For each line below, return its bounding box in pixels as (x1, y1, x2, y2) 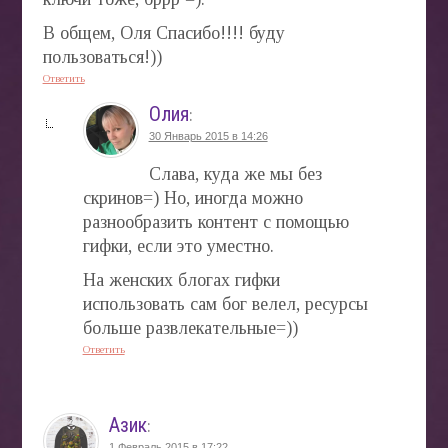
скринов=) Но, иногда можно (82, 187, 303, 208)
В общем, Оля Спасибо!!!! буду (42, 22, 285, 43)
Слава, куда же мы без (148, 163, 322, 184)
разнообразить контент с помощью (82, 211, 349, 232)
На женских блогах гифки (82, 269, 280, 290)
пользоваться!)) (42, 46, 162, 67)
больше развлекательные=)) (82, 317, 298, 338)
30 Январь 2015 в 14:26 (148, 129, 268, 142)
